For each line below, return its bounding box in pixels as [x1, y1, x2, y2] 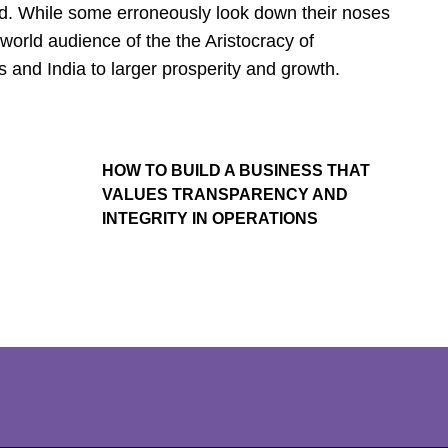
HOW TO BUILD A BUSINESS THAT [102, 162, 370, 180]
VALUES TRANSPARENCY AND [102, 186, 348, 204]
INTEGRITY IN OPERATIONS [102, 210, 318, 228]
